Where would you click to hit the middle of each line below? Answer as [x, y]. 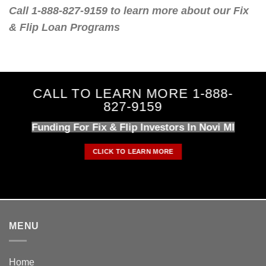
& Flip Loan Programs [64, 28]
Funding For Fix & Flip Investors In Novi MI [133, 127]
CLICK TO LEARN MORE [133, 151]
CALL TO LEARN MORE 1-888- [133, 93]
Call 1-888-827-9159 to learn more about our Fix [129, 11]
